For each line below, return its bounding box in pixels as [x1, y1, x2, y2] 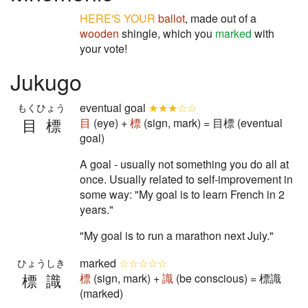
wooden [80, 25, 119, 41]
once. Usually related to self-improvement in [80, 171, 293, 187]
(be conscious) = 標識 [173, 270, 281, 286]
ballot [158, 10, 185, 26]
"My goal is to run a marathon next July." [80, 228, 274, 243]
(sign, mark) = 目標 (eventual [141, 115, 283, 131]
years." [80, 201, 113, 217]
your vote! [80, 41, 127, 56]
